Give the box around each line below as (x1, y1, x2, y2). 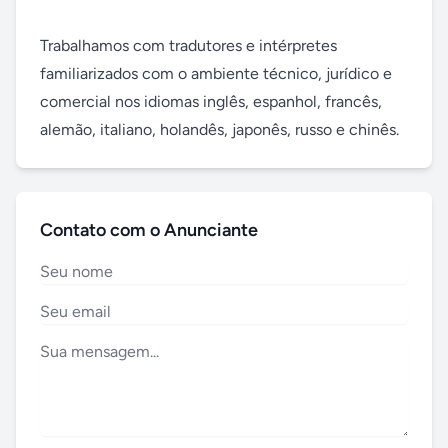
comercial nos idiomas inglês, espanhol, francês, (40, 92, 382, 111)
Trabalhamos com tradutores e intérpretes (40, 36, 337, 55)
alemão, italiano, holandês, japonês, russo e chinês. (40, 120, 399, 139)
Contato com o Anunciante (40, 219, 258, 241)
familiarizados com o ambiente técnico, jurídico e (40, 64, 392, 83)
